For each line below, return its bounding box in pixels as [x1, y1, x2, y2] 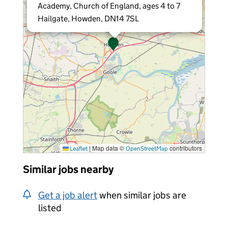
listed [38, 202, 62, 214]
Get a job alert [38, 189, 97, 201]
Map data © [91, 143, 126, 152]
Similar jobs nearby [23, 162, 113, 176]
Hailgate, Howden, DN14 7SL [38, 13, 139, 23]
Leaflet [69, 144, 88, 152]
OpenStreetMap [126, 144, 168, 152]
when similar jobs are [97, 189, 186, 201]
